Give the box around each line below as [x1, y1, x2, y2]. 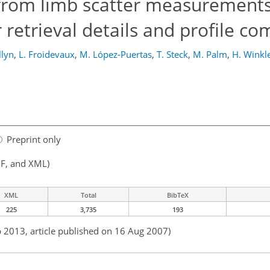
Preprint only [7, 133, 61, 146]
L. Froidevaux [19, 48, 75, 60]
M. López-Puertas [80, 48, 152, 60]
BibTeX [166, 190, 189, 200]
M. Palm [193, 48, 227, 60]
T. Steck [157, 48, 188, 60]
